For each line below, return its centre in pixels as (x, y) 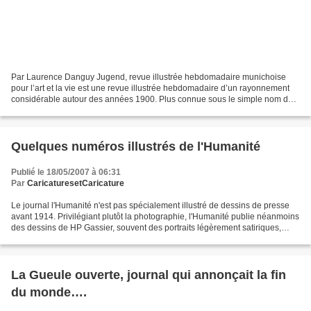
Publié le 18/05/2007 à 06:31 (66, 173)
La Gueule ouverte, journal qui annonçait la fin (149, 275)
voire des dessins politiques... (67, 239)
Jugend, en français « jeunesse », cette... (88, 111)
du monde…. (49, 293)
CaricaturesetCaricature (76, 184)
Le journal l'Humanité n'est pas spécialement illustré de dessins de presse (150, 206)
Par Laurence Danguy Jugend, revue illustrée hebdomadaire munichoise (149, 77)
